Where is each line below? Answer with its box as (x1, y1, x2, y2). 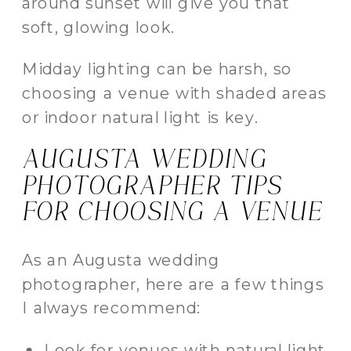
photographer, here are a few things (22, 273, 324, 294)
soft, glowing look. (22, 16, 175, 38)
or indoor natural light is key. (22, 107, 259, 127)
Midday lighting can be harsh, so (22, 59, 292, 79)
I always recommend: (22, 298, 201, 318)
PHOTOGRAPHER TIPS (22, 172, 283, 201)
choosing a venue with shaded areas (22, 82, 327, 103)
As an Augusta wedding (22, 249, 220, 270)
